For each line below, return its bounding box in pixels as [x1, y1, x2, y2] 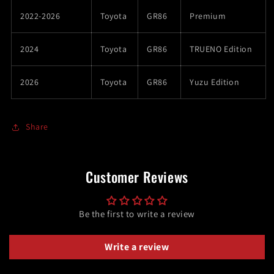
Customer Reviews [86, 166, 188, 187]
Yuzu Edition [190, 76, 240, 87]
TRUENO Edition [190, 43, 253, 54]
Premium [190, 10, 226, 21]
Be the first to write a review [79, 207, 195, 220]
